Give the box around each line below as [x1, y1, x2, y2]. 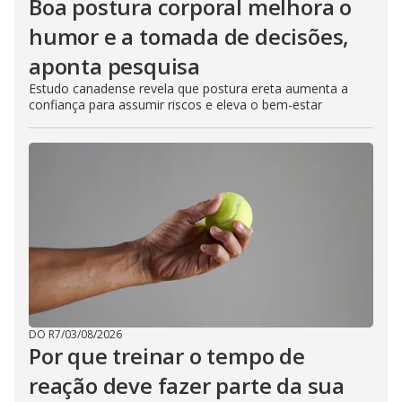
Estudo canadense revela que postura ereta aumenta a [29, 79, 348, 97]
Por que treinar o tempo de [29, 340, 305, 371]
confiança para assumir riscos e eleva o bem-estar [29, 95, 322, 113]
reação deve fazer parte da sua [29, 370, 345, 400]
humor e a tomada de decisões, [29, 21, 350, 51]
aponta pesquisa [29, 50, 201, 81]
